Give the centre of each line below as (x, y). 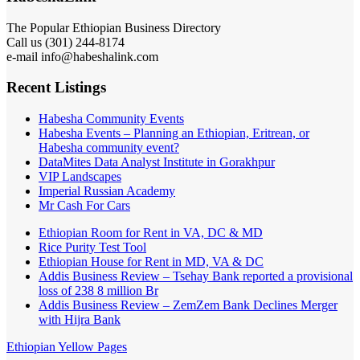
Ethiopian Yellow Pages (67, 351)
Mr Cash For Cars (84, 210)
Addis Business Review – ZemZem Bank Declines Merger (188, 309)
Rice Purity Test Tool (92, 252)
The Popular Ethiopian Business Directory (114, 27)
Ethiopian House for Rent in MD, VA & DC (151, 266)
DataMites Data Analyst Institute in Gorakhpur (157, 166)
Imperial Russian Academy (107, 195)
